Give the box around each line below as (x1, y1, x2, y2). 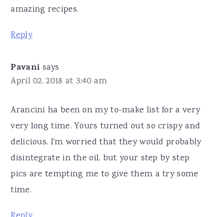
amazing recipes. (11, 3, 79, 16)
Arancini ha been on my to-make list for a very (11, 104, 201, 117)
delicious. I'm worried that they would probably (11, 136, 201, 149)
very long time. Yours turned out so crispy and (11, 120, 201, 133)
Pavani (11, 61, 40, 76)
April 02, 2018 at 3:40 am (11, 75, 107, 88)
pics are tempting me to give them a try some (11, 168, 199, 181)
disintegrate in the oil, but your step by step (11, 152, 190, 165)
